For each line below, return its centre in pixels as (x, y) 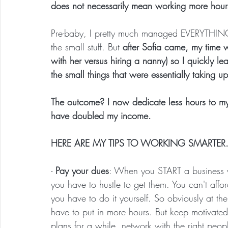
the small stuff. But (87, 47)
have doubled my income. (101, 116)
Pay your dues (82, 171)
